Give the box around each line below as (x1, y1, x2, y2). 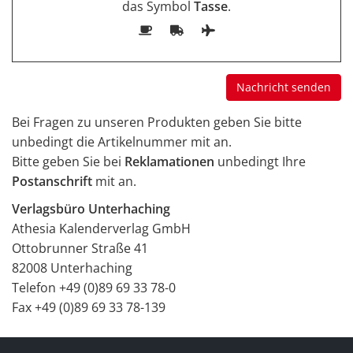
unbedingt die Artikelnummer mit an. (12, 133, 232, 150)
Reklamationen (124, 153, 214, 170)
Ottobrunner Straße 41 (12, 240, 148, 257)
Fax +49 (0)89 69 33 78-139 (12, 299, 165, 316)
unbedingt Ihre (214, 153, 306, 170)
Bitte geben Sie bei (12, 153, 124, 170)
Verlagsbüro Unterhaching (12, 200, 170, 217)
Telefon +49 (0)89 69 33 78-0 (12, 279, 176, 296)
